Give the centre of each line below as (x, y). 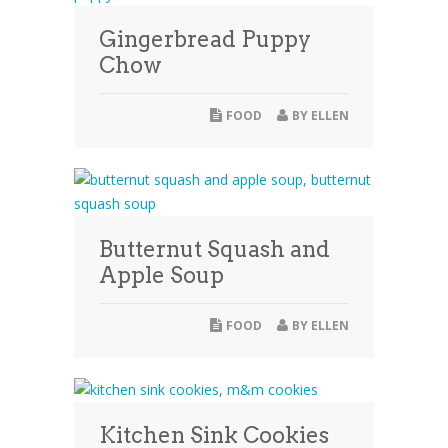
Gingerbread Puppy (205, 39)
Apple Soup (161, 275)
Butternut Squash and (214, 249)
